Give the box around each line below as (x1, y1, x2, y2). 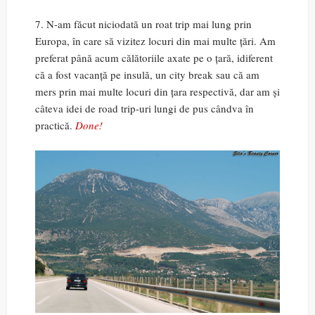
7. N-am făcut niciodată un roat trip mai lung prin (35, 16, 252, 31)
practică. (35, 117, 75, 132)
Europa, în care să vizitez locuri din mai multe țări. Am (35, 33, 276, 48)
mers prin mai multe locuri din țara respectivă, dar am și (35, 84, 280, 98)
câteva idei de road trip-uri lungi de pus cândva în (35, 101, 254, 115)
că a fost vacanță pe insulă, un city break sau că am (35, 67, 259, 82)
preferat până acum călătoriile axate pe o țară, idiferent (35, 50, 273, 65)
